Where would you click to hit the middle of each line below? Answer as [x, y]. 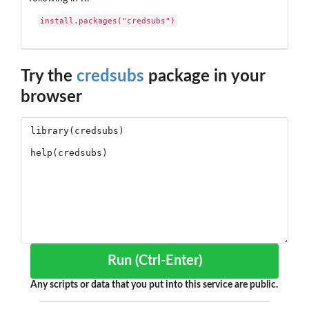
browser [51, 98]
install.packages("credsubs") [108, 21]
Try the [49, 77]
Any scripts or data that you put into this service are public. [154, 285]
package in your [205, 77]
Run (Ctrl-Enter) [168, 261]
